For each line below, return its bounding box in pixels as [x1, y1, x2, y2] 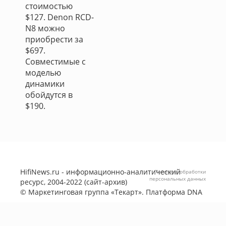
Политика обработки [154, 168, 206, 175]
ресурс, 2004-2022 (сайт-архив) [20, 177, 127, 187]
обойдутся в [25, 89, 73, 100]
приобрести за [25, 34, 83, 45]
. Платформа [142, 187, 187, 197]
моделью [25, 67, 61, 78]
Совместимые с [25, 56, 86, 67]
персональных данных [149, 175, 206, 182]
